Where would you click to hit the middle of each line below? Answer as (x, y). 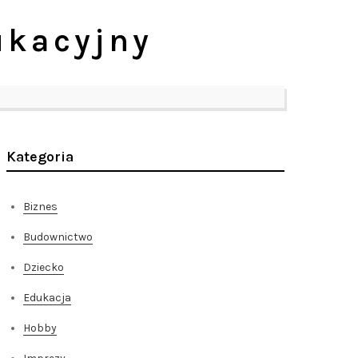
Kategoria (40, 157)
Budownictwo (58, 237)
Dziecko (44, 267)
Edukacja (47, 298)
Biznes (40, 207)
